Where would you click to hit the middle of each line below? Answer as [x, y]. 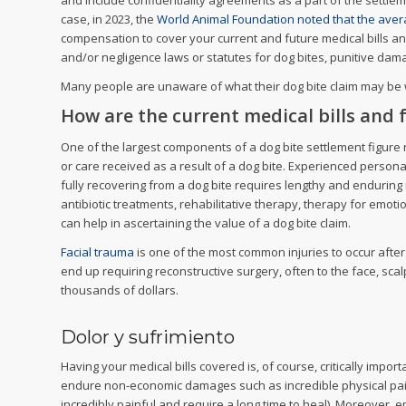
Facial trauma [97, 252]
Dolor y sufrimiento [148, 338]
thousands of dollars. [120, 290]
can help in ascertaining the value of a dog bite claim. [206, 223]
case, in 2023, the [109, 19]
